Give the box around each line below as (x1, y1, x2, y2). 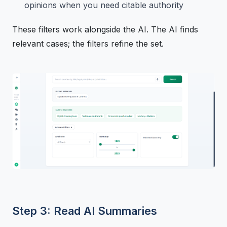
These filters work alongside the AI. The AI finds (12, 24, 198, 34)
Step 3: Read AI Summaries (12, 204, 157, 217)
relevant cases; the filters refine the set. (12, 38, 164, 49)
